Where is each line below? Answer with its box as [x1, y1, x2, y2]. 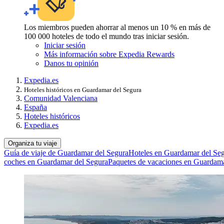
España [24, 102, 47, 111]
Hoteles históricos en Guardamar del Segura [24, 85, 141, 93]
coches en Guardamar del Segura [4, 157, 108, 166]
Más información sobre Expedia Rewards [44, 49, 174, 58]
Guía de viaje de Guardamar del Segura [4, 148, 128, 157]
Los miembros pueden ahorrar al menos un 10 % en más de [24, 22, 210, 31]
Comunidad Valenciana [24, 93, 97, 102]
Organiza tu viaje [8, 139, 57, 147]
